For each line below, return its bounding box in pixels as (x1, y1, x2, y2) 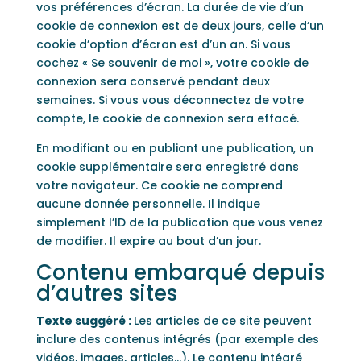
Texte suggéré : (35, 313, 134, 329)
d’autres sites (35, 279, 177, 308)
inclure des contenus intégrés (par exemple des (35, 331, 319, 347)
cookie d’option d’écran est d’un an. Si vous (35, 36, 291, 52)
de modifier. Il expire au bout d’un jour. (35, 233, 261, 249)
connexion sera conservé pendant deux (35, 73, 270, 89)
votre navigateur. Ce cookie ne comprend (35, 177, 283, 193)
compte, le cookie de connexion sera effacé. (35, 110, 299, 127)
